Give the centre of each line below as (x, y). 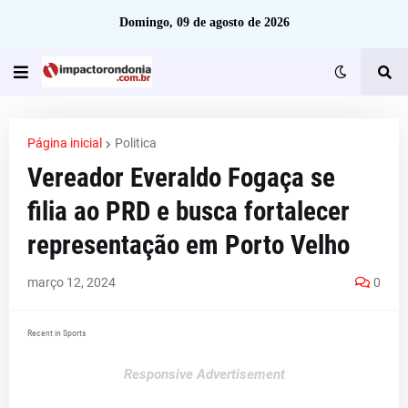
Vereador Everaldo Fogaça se (181, 178)
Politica (136, 143)
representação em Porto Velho (189, 245)
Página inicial (65, 143)
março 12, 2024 (71, 282)
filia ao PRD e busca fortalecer (189, 211)
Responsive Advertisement (204, 374)
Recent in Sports (57, 333)
